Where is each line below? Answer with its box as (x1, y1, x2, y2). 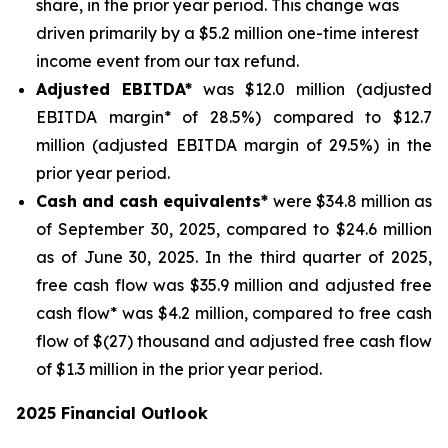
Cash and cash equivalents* (36, 191, 269, 211)
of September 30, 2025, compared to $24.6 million (36, 219, 432, 239)
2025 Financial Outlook (16, 403, 208, 423)
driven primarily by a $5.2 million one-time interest (36, 23, 419, 43)
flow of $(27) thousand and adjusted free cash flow (36, 331, 432, 351)
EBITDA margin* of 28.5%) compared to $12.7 (36, 107, 432, 127)
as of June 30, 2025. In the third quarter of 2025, (36, 247, 432, 267)
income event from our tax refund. (36, 51, 299, 71)
